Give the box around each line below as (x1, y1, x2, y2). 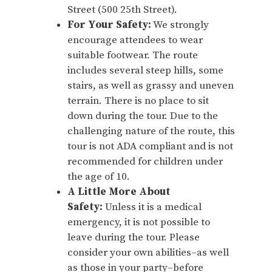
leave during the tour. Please (67, 230, 200, 244)
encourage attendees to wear (67, 33, 203, 47)
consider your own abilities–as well (67, 245, 229, 259)
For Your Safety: (67, 18, 151, 32)
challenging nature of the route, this (67, 124, 235, 138)
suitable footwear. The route (67, 48, 198, 62)
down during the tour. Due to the (67, 109, 218, 123)
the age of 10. (67, 169, 130, 183)
